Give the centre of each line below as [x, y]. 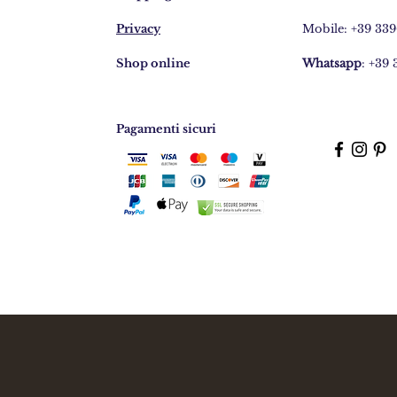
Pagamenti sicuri [166, 129]
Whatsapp [332, 63]
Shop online [153, 63]
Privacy [138, 29]
